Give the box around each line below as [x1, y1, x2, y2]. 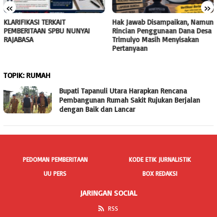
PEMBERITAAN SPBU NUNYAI [3, 26, 90, 36]
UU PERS [44, 170, 66, 178]
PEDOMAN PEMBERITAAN [22, 155, 88, 164]
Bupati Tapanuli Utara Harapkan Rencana [59, 86, 187, 96]
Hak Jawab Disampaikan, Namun [112, 17, 214, 27]
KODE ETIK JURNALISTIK [129, 155, 191, 164]
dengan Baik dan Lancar [59, 105, 135, 114]
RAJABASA [3, 35, 33, 45]
